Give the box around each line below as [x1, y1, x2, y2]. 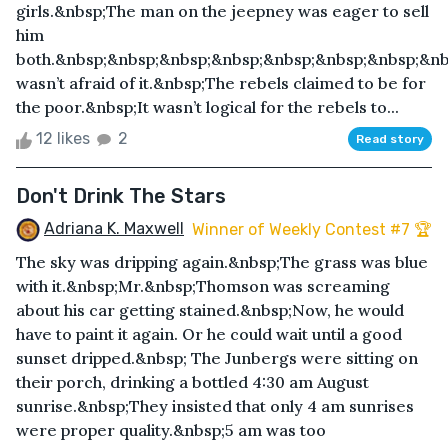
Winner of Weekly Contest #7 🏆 [192, 219, 432, 239]
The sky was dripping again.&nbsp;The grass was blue [16, 252, 428, 273]
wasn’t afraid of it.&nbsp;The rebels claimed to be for [16, 73, 426, 94]
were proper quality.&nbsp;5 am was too [16, 420, 326, 441]
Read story [356, 132, 424, 147]
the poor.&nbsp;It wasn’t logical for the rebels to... [16, 97, 399, 118]
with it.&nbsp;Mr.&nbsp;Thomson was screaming [16, 276, 390, 297]
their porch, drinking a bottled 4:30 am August [16, 372, 369, 393]
